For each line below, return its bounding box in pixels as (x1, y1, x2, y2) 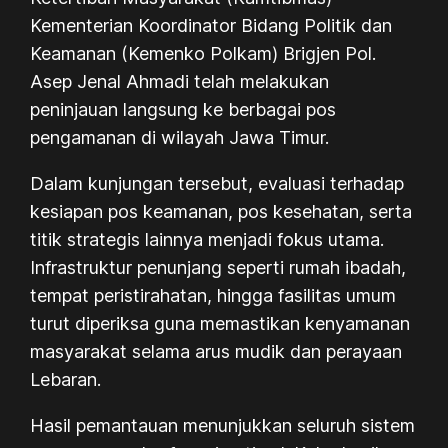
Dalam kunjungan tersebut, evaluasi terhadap (30, 172, 405, 194)
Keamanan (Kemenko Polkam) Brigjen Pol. (30, 42, 377, 64)
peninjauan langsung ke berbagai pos (30, 98, 337, 120)
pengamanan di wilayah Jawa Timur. (30, 126, 335, 148)
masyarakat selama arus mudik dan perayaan (30, 340, 403, 362)
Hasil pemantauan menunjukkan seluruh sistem (30, 414, 416, 436)
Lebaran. (30, 368, 102, 390)
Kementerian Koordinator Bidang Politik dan (30, 14, 393, 36)
